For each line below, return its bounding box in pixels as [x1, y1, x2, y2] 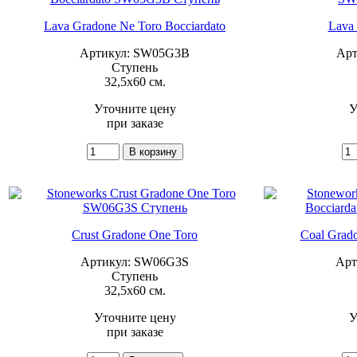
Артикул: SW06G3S [80, 254, 189, 269]
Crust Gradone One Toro [72, 227, 198, 241]
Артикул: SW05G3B [80, 45, 190, 60]
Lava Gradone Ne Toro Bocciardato [44, 18, 226, 33]
